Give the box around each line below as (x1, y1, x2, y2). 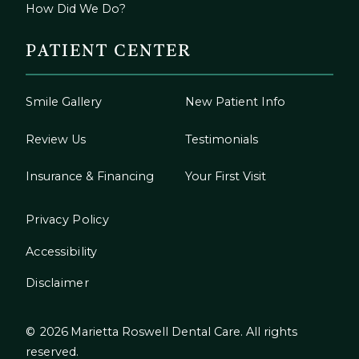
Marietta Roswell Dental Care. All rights (71, 324, 298, 339)
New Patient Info (185, 95, 286, 110)
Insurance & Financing (26, 169, 154, 184)
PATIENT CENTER (26, 41, 192, 62)
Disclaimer (26, 275, 89, 290)
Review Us (26, 131, 86, 147)
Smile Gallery (26, 95, 102, 110)
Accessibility (26, 244, 98, 259)
